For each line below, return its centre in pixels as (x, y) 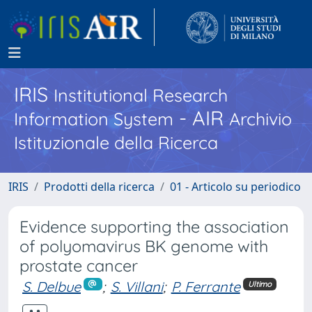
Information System (94, 119)
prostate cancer (79, 266)
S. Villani (136, 287)
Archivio (260, 119)
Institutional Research (141, 95)
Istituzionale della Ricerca (116, 142)
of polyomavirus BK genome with (144, 246)
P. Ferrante (205, 287)
